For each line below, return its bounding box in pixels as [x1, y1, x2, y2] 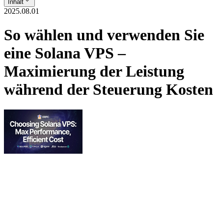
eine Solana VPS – [4, 44, 126, 62]
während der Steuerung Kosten [4, 81, 213, 99]
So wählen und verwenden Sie [4, 26, 204, 44]
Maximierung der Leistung [4, 62, 184, 81]
